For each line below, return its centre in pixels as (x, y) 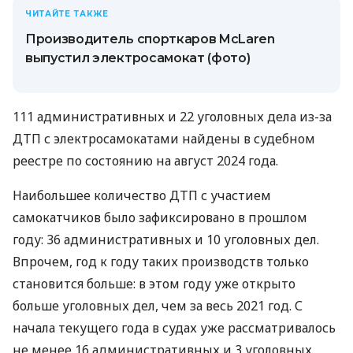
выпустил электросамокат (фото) (138, 58)
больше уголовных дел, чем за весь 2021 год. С (158, 305)
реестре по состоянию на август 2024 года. (145, 160)
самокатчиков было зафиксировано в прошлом (160, 217)
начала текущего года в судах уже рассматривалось (174, 327)
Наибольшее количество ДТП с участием (142, 195)
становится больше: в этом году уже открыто (154, 283)
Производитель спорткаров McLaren (150, 39)
